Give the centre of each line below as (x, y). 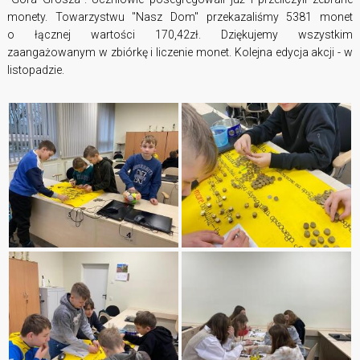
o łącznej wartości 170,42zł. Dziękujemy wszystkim (180, 35)
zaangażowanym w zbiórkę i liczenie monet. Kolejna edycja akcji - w (180, 53)
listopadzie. (35, 70)
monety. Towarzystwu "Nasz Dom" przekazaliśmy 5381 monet (180, 17)
